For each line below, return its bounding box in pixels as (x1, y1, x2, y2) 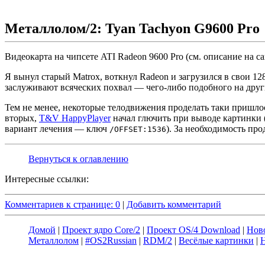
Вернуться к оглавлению (28, 154, 128, 164)
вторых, (5, 113, 39, 123)
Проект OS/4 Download (147, 225, 240, 235)
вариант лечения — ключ (5, 124, 109, 134)
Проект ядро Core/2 (62, 225, 140, 235)
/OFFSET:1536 (109, 125, 166, 134)
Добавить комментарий (127, 199, 221, 209)
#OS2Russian (85, 235, 137, 245)
